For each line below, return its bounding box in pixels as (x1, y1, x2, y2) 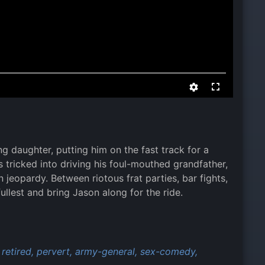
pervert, (37, 245, 72, 257)
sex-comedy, (140, 245, 198, 257)
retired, (2, 245, 34, 257)
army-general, (75, 245, 137, 257)
